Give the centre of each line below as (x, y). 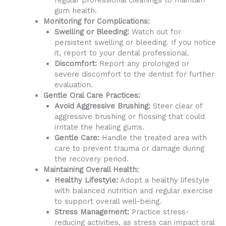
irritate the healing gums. (99, 127)
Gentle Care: (77, 138)
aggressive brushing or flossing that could (129, 117)
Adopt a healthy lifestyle (163, 180)
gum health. (75, 11)
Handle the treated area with (153, 138)
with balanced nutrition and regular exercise (133, 191)
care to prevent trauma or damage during (129, 149)
